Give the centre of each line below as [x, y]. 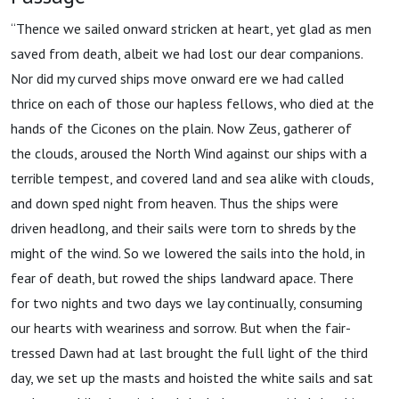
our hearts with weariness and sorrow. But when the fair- [181, 328]
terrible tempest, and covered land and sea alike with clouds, [192, 178]
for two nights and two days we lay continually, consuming [187, 303]
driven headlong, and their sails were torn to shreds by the [183, 228]
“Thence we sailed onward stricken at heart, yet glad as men [191, 28]
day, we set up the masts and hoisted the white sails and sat [192, 378]
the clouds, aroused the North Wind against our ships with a [189, 153]
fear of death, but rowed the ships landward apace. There [182, 278]
